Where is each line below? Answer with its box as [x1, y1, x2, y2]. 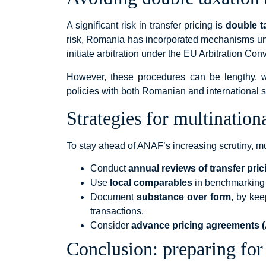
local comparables [110, 178, 192, 188]
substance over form [136, 192, 231, 202]
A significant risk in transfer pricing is [66, 20, 226, 31]
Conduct [90, 163, 128, 174]
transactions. [90, 206, 144, 217]
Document [90, 192, 137, 202]
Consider [90, 220, 131, 231]
